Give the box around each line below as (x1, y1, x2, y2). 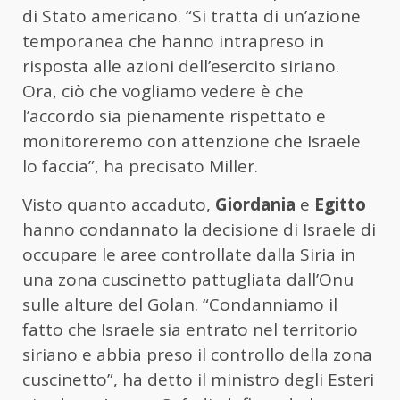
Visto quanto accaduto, (22, 193, 211, 217)
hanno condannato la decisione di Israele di (22, 218, 376, 242)
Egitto (314, 193, 366, 217)
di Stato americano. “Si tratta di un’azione (22, 4, 361, 29)
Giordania (211, 193, 296, 217)
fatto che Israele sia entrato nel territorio (22, 318, 358, 342)
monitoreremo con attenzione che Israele (22, 129, 361, 154)
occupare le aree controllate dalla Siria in (22, 243, 355, 267)
